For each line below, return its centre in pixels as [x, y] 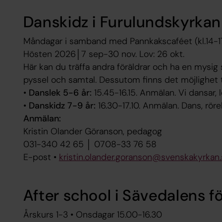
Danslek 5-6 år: [61, 93]
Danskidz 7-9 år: [63, 106]
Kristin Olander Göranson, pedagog [92, 132]
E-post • [41, 157]
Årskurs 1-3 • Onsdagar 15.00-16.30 [94, 214]
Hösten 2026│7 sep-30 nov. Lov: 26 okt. [104, 54]
